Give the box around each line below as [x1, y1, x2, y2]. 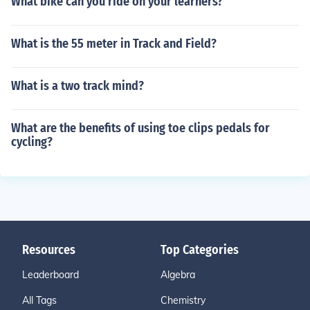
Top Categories [161, 242, 239, 257]
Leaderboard [22, 268, 79, 281]
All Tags [22, 294, 57, 307]
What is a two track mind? [11, 78, 144, 93]
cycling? [11, 134, 53, 149]
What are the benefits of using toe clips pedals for [11, 120, 270, 136]
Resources [22, 242, 75, 257]
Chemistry [161, 294, 206, 307]
